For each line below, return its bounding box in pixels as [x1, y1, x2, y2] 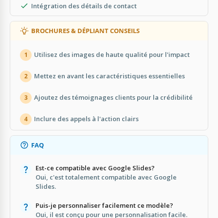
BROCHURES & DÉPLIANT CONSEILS [31, 26, 140, 35]
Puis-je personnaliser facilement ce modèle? [36, 200, 173, 210]
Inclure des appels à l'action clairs [34, 114, 139, 124]
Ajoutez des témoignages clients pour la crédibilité [34, 93, 193, 102]
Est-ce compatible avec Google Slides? [35, 163, 155, 172]
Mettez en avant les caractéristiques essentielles [34, 72, 185, 81]
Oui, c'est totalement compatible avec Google [35, 172, 177, 182]
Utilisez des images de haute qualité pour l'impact [34, 50, 190, 59]
